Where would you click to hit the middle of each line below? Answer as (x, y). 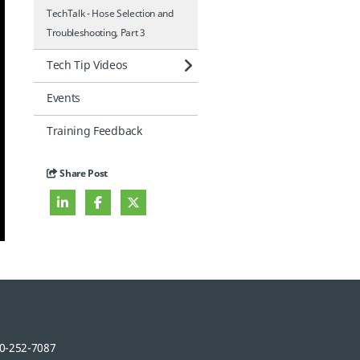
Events (64, 98)
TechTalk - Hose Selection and (110, 14)
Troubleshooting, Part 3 (96, 33)
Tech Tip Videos (87, 65)
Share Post (83, 174)
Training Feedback (94, 131)
